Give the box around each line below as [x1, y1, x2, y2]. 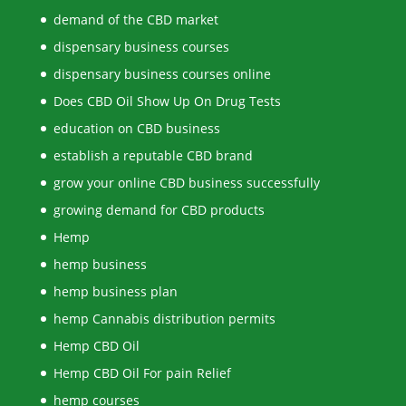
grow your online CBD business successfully [53, 173, 320, 191]
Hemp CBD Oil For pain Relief [53, 363, 231, 382]
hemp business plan [53, 282, 178, 300]
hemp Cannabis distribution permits [53, 309, 275, 327]
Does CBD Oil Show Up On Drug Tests [53, 92, 281, 110]
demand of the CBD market [53, 10, 218, 28]
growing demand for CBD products [53, 200, 265, 218]
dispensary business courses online [53, 64, 271, 82]
